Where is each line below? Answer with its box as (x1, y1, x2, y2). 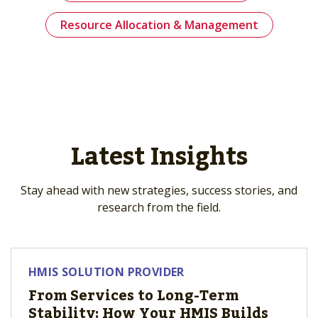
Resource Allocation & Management (60, 17, 258, 33)
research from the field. (97, 199, 221, 215)
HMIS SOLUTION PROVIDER (28, 264, 185, 280)
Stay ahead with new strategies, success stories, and (21, 182, 297, 198)
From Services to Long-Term (28, 282, 238, 310)
